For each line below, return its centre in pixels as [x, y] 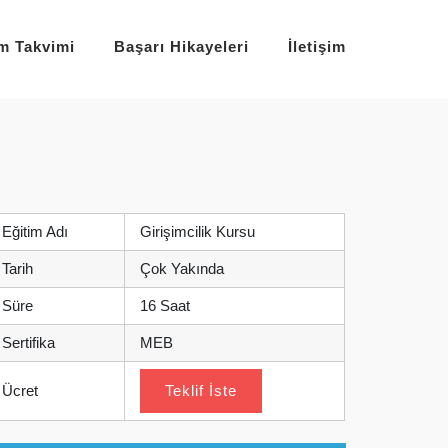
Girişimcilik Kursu [197, 231]
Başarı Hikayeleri [181, 46]
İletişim [317, 46]
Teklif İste [201, 390]
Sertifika [28, 342]
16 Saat [165, 305]
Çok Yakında [182, 268]
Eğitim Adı [35, 231]
